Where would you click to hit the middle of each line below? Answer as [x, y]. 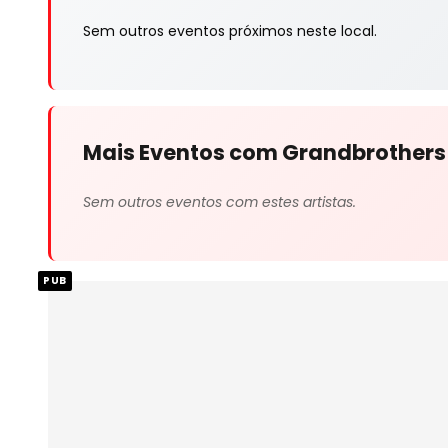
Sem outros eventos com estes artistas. [219, 201]
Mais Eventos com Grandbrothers [264, 152]
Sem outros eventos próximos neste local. [230, 30]
